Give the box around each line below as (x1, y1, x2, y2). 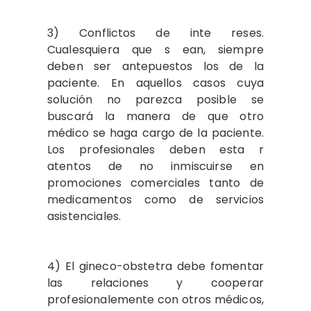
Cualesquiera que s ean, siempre (47, 42, 264, 58)
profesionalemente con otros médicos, (47, 292, 264, 308)
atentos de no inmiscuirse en (47, 158, 264, 174)
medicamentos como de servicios (47, 192, 264, 208)
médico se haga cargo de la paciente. (47, 125, 264, 141)
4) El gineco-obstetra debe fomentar (47, 258, 264, 274)
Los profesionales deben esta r (47, 142, 264, 158)
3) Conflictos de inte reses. (47, 25, 264, 41)
